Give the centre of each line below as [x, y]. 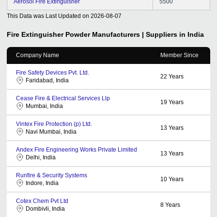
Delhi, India [41, 157]
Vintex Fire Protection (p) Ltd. [54, 124]
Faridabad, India [47, 80]
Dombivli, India [45, 209]
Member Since [179, 55]
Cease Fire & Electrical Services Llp [63, 98]
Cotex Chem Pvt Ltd [42, 201]
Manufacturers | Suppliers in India [148, 34]
